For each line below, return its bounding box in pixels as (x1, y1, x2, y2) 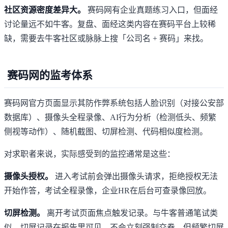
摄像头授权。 (4, 172, 53, 181)
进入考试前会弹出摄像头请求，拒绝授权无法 (53, 172, 218, 181)
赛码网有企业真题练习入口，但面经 (85, 6, 218, 15)
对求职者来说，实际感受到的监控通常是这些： (4, 150, 175, 159)
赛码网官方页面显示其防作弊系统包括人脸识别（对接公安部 (4, 99, 224, 108)
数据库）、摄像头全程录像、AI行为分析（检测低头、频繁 (4, 113, 216, 122)
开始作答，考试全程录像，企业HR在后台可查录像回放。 (4, 186, 211, 195)
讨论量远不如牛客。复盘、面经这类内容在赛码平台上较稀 (4, 20, 216, 29)
